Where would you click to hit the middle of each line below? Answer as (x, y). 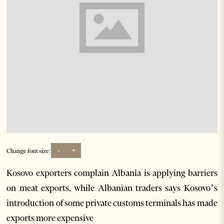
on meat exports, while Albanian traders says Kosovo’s (112, 188)
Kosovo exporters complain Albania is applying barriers (112, 173)
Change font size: (29, 150)
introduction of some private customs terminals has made (112, 203)
